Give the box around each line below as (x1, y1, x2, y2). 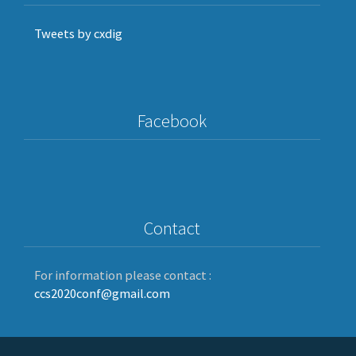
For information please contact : (34, 266, 212, 284)
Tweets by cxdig (34, 25, 123, 42)
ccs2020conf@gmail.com (34, 284, 171, 302)
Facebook (137, 109, 207, 132)
